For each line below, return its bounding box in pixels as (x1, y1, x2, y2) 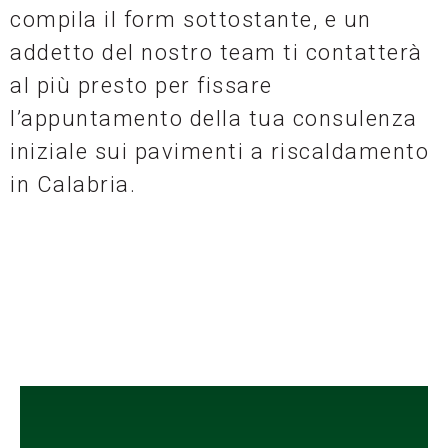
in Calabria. (10, 172, 136, 198)
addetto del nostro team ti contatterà (10, 40, 423, 66)
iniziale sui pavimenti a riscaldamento (10, 139, 429, 165)
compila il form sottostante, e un (10, 7, 372, 33)
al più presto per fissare (10, 73, 273, 99)
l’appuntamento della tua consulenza (10, 106, 418, 132)
